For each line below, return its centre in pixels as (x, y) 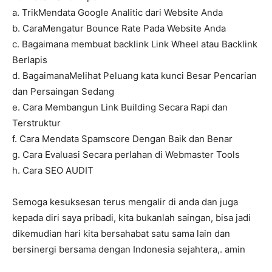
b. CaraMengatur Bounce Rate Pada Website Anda (119, 29)
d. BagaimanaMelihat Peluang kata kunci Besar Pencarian (134, 76)
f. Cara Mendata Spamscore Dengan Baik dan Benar (122, 139)
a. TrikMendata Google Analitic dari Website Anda (117, 13)
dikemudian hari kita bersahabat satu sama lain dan (121, 234)
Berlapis (30, 60)
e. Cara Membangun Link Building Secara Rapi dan (120, 107)
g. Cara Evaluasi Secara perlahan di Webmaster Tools (126, 155)
